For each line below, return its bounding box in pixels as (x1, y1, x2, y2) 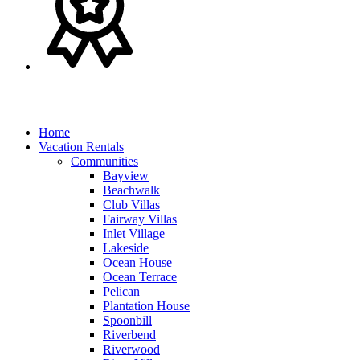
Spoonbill (103, 313, 152, 327)
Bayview (103, 168, 149, 182)
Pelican (103, 284, 140, 298)
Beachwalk (103, 182, 160, 197)
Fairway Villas (103, 211, 177, 226)
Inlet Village (103, 226, 165, 240)
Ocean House (103, 255, 172, 269)
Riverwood (103, 342, 160, 356)
